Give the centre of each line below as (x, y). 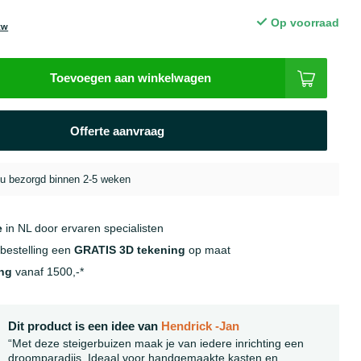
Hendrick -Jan (201, 326)
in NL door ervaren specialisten (83, 228)
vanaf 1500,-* (48, 272)
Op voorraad (303, 23)
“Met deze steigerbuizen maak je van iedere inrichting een (156, 343)
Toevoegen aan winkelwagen (131, 78)
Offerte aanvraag (118, 131)
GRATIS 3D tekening (130, 250)
